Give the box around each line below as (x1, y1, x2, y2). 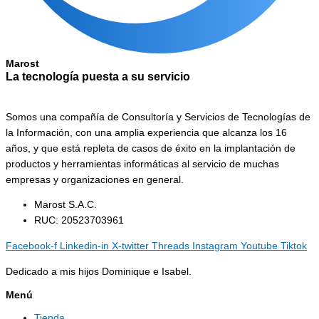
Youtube (241, 241, 278, 252)
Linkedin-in (60, 241, 109, 252)
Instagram (192, 241, 238, 252)
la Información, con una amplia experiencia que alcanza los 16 (6, 127, 287, 138)
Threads (152, 241, 189, 252)
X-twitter (112, 241, 149, 252)
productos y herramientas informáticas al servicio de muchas (6, 158, 279, 169)
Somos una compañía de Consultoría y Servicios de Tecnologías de (6, 111, 310, 122)
